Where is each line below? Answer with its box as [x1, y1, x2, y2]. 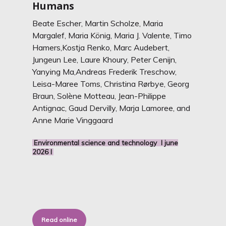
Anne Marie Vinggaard [32, 115, 114, 125]
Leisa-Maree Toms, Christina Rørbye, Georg [32, 79, 190, 89]
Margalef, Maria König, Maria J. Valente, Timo [32, 30, 192, 40]
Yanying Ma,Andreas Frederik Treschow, [32, 67, 177, 77]
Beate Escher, [32, 18, 83, 28]
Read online [41, 216, 78, 223]
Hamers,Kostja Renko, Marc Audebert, [32, 42, 170, 52]
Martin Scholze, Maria [85, 18, 163, 28]
